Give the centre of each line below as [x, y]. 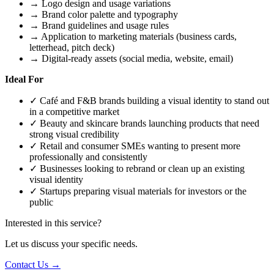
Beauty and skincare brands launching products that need [148, 123]
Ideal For [24, 79]
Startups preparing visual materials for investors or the [142, 191]
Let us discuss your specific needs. [71, 243]
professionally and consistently [88, 157]
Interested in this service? [53, 223]
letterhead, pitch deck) [72, 47]
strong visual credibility [74, 134]
